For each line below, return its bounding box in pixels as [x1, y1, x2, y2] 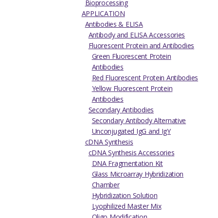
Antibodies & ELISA [85, 19, 143, 29]
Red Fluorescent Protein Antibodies [91, 73, 199, 83]
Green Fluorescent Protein [91, 52, 171, 61]
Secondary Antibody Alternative [91, 116, 186, 126]
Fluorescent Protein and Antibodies [88, 41, 195, 51]
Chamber [91, 180, 120, 190]
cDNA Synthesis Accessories [88, 148, 175, 158]
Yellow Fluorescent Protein [91, 84, 173, 93]
